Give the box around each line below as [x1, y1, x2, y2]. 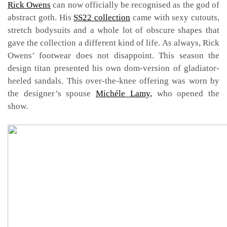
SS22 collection [73, 12, 130, 22]
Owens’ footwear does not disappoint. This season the [8, 50, 219, 60]
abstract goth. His [8, 12, 74, 22]
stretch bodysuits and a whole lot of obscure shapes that [8, 25, 219, 35]
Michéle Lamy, [96, 88, 152, 98]
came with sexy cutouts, [130, 12, 219, 22]
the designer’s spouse [8, 88, 96, 98]
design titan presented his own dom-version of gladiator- [8, 63, 219, 73]
